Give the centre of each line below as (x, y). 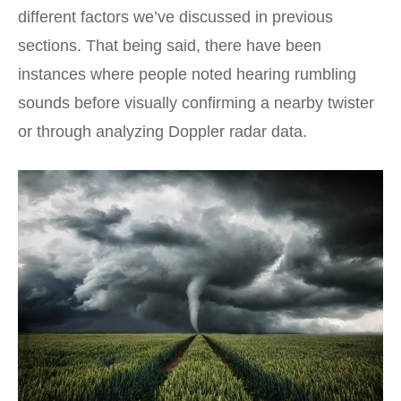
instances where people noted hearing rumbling (187, 74)
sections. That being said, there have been (170, 45)
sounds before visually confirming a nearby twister (196, 102)
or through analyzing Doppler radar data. (162, 131)
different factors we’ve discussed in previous (175, 17)
